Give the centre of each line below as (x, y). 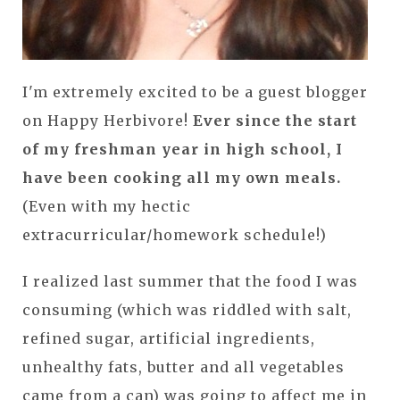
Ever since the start (273, 120)
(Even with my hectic (107, 206)
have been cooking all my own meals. (182, 177)
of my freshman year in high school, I (183, 149)
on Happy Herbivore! (105, 120)
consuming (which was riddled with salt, (187, 309)
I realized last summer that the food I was (190, 281)
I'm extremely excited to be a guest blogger (195, 92)
